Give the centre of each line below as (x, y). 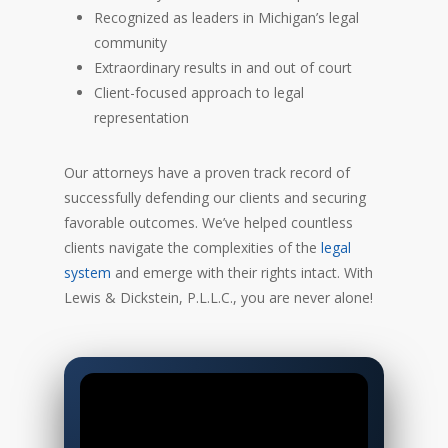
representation (141, 117)
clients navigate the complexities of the (192, 247)
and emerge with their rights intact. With (242, 272)
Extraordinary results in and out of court (223, 67)
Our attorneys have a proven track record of (207, 172)
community (130, 42)
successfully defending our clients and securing (215, 197)
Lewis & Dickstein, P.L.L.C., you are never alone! (218, 297)
